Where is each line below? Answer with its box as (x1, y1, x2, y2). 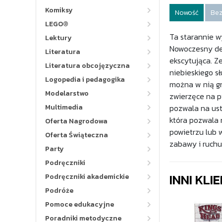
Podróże (45, 185, 73, 196)
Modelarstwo (45, 88, 89, 99)
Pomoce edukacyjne (45, 199, 114, 210)
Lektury (45, 33, 72, 43)
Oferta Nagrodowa (45, 116, 108, 126)
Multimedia (45, 102, 83, 112)
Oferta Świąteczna (45, 130, 108, 140)
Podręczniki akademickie (45, 171, 129, 182)
